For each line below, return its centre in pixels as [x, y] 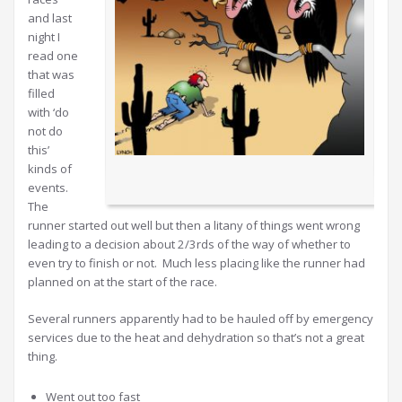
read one [53, 56]
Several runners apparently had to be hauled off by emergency [201, 319]
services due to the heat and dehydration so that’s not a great [196, 338]
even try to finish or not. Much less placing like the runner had [197, 263]
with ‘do [48, 113]
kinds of [50, 169]
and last [50, 18]
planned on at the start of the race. [122, 282]
